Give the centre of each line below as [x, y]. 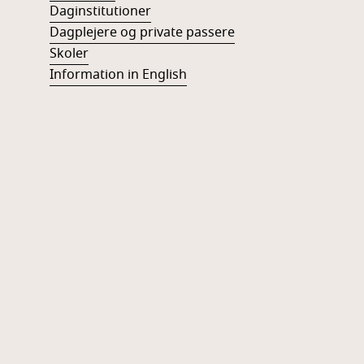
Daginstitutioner [100, 11]
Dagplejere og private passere [142, 32]
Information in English [118, 75]
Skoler [69, 54]
